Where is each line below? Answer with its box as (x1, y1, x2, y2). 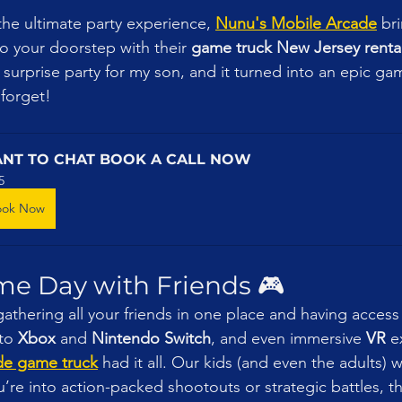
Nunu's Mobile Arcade (215, 13, 377, 34)
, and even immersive (211, 328, 366, 349)
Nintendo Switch (92, 328, 211, 349)
